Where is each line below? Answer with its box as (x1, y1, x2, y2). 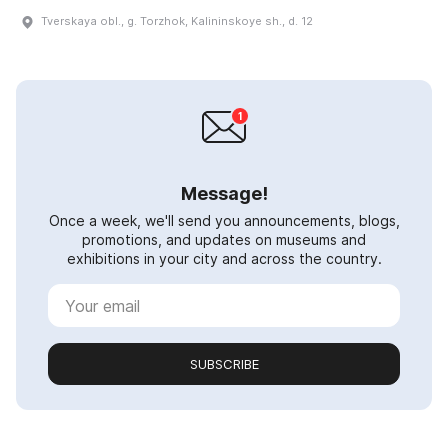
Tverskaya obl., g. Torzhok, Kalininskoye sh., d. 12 (41, 14, 313, 29)
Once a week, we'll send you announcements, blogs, (48, 212, 400, 230)
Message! (180, 183, 268, 205)
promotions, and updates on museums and (82, 231, 366, 249)
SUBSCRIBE (189, 356, 259, 373)
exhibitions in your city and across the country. (66, 250, 382, 268)
